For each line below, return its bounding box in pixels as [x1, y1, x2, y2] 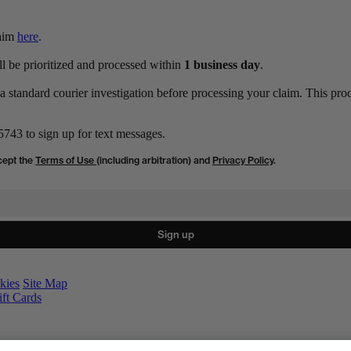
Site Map [23, 276, 67, 290]
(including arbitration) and [96, 154, 212, 166]
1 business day [184, 57, 260, 71]
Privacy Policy [212, 154, 273, 166]
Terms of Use [35, 154, 96, 166]
